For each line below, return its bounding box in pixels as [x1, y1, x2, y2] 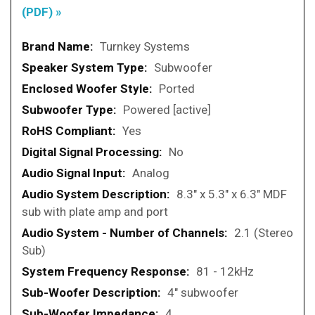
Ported [159, 82, 195, 96]
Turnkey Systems [100, 39, 190, 54]
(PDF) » [22, 5, 62, 20]
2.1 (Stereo [234, 226, 293, 240]
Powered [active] [123, 103, 211, 117]
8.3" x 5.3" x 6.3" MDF [176, 187, 287, 202]
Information [21, 56, 84, 71]
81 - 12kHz [196, 264, 254, 279]
